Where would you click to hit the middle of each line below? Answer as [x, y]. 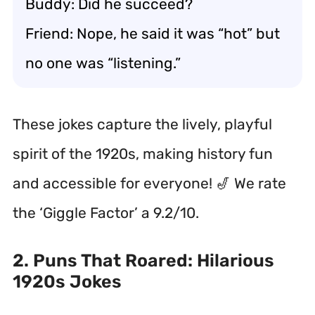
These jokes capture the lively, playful [142, 124]
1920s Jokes [67, 281]
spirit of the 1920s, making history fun [143, 154]
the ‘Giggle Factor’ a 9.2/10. [106, 213]
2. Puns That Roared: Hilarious [143, 260]
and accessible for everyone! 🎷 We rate [149, 183]
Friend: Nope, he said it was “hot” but [153, 33]
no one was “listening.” [103, 63]
